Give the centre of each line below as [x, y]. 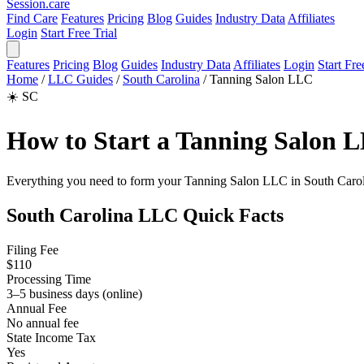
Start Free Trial [79, 33]
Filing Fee [32, 249]
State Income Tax [51, 337]
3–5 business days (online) [74, 293]
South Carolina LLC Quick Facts [145, 215]
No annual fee [43, 323]
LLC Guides [80, 79]
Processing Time [49, 279]
